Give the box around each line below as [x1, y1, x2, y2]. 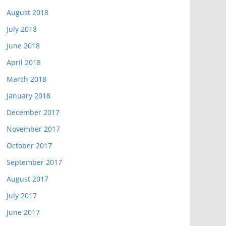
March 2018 [7, 74, 46, 84]
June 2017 [7, 207, 40, 217]
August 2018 [7, 8, 48, 17]
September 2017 [7, 157, 62, 167]
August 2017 [7, 174, 48, 184]
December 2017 [7, 107, 60, 117]
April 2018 [7, 58, 41, 67]
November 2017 [7, 124, 60, 134]
